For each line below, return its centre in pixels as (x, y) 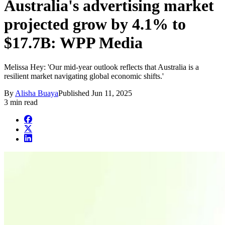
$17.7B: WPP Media (73, 42)
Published (75, 93)
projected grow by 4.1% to (95, 24)
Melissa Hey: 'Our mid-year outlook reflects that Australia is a (101, 67)
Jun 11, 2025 (112, 93)
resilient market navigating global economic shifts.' (84, 76)
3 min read (21, 102)
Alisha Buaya (37, 93)
